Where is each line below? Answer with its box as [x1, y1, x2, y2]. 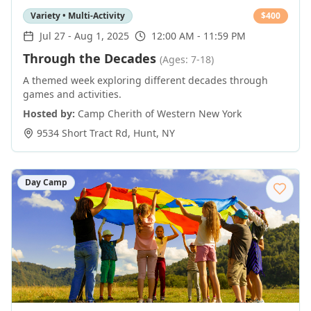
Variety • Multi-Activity [31, 10, 125, 22]
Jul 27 [40, 29, 65, 42]
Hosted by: [23, 107, 75, 120]
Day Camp [25, 176, 67, 188]
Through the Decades [23, 50, 156, 67]
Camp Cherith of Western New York [78, 107, 242, 120]
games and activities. [23, 87, 121, 101]
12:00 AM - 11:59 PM [151, 29, 246, 42]
